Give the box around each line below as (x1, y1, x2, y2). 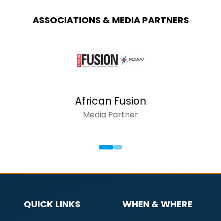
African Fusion (75, 93, 146, 108)
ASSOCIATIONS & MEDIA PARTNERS (32, 13, 189, 26)
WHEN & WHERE (122, 197, 192, 210)
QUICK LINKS (24, 197, 80, 210)
